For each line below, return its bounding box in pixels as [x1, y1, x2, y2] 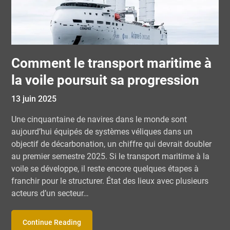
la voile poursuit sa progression [11, 72, 200, 88]
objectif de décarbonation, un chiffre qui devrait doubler [11, 139, 212, 149]
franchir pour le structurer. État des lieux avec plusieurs [11, 176, 209, 186]
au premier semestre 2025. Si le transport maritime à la [11, 151, 210, 161]
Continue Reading [23, 218, 82, 226]
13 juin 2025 [11, 94, 57, 104]
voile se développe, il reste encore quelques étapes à [11, 164, 199, 174]
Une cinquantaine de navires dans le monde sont [11, 114, 187, 124]
